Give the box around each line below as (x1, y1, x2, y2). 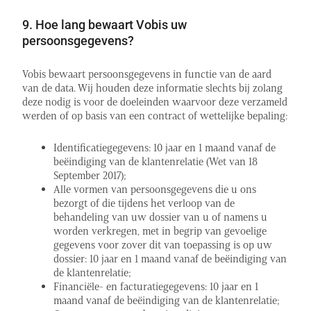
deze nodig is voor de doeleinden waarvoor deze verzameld (22, 94, 287, 108)
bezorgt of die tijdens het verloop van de (53, 196, 235, 210)
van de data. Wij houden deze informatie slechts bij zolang (22, 81, 283, 94)
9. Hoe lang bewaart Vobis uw (22, 17, 187, 32)
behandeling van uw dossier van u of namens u (53, 210, 267, 224)
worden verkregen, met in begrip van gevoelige (53, 224, 267, 237)
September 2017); (53, 169, 126, 182)
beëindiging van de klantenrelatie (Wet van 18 (53, 155, 258, 168)
